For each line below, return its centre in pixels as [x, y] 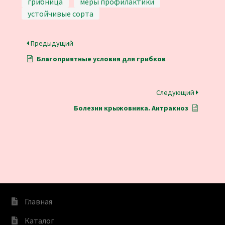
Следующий [176, 92]
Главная [38, 202]
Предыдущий [51, 43]
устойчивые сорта [60, 13]
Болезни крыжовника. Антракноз [131, 108]
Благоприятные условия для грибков [101, 59]
